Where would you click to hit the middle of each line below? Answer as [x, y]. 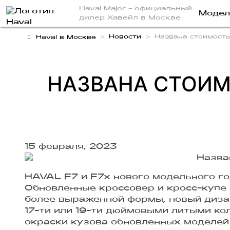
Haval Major [104, 9]
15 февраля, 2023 [71, 147]
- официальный [160, 9]
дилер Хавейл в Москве [130, 18]
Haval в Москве [66, 37]
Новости [125, 37]
